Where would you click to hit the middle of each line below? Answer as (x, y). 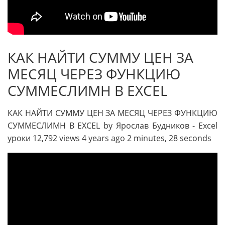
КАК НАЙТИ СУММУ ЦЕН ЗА (100, 57)
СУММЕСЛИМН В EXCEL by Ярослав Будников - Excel (113, 126)
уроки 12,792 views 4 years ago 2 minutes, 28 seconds (109, 138)
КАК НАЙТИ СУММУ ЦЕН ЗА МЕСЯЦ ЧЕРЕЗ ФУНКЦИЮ (113, 113)
